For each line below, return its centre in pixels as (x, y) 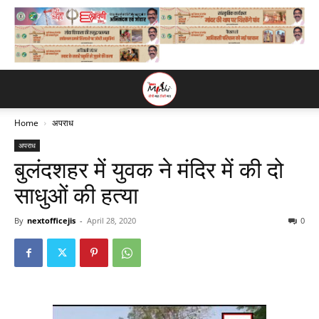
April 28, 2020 (111, 220)
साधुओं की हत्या (76, 196)
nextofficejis (51, 220)
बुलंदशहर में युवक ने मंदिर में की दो (149, 170)
